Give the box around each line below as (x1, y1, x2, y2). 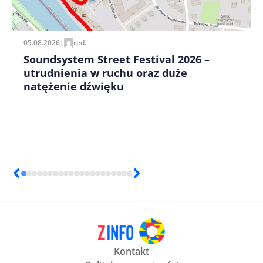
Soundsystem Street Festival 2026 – (23, 52, 210, 66)
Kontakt (114, 245, 149, 258)
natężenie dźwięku (23, 79, 124, 93)
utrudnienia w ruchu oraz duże (23, 65, 187, 80)
